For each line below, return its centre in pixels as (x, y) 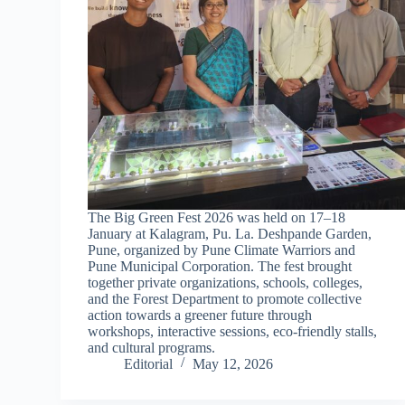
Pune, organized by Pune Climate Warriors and (222, 250)
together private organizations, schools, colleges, (226, 282)
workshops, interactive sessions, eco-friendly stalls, (233, 331)
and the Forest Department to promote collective (225, 298)
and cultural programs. (152, 347)
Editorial (149, 363)
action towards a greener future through (200, 315)
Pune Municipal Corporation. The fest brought (220, 266)
